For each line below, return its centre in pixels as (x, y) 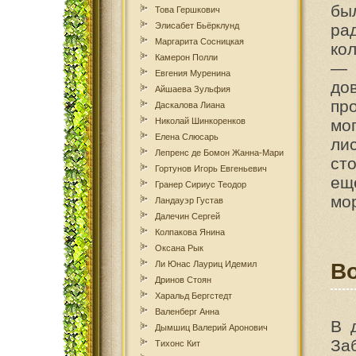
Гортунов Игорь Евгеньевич (211, 168)
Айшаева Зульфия (193, 89)
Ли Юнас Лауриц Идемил (206, 264)
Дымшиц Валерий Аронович (211, 327)
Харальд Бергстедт (193, 296)
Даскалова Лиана (190, 105)
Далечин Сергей (188, 216)
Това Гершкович (188, 10)
